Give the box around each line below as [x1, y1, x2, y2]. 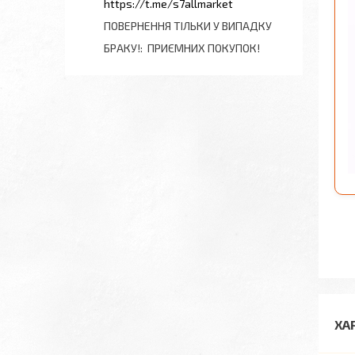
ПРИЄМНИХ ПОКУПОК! [147, 41, 260, 55]
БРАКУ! [104, 41, 140, 55]
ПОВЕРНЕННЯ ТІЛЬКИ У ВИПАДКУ [104, 19, 272, 32]
